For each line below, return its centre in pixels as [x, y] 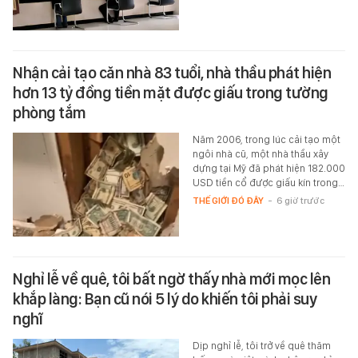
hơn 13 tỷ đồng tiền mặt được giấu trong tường [171, 93]
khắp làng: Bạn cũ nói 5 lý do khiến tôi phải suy [165, 299]
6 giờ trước [300, 201]
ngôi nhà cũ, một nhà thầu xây [260, 154]
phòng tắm [50, 113]
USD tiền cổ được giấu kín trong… [268, 183]
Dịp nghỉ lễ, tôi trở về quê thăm [261, 346]
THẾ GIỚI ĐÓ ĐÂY [228, 201]
